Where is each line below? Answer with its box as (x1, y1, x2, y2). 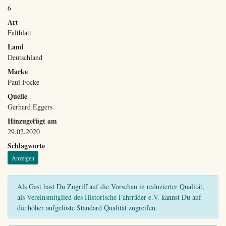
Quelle (8, 91, 27, 101)
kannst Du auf (159, 192, 201, 202)
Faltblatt (8, 28, 31, 37)
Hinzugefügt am (8, 116, 57, 126)
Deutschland (8, 52, 42, 62)
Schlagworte (8, 140, 45, 151)
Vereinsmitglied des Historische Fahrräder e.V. (26, 192, 159, 202)
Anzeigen (12, 153, 34, 162)
